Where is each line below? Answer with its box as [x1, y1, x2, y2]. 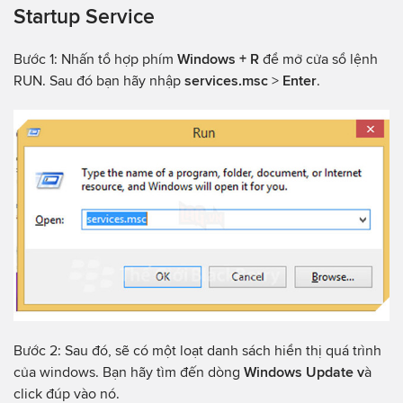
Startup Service [13, 4, 155, 29]
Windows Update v [244, 363, 364, 380]
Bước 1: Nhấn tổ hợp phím [13, 51, 177, 67]
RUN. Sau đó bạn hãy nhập [13, 73, 184, 89]
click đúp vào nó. [13, 385, 123, 401]
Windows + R [177, 51, 259, 67]
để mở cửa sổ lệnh [259, 51, 378, 67]
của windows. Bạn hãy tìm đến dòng [13, 363, 244, 380]
